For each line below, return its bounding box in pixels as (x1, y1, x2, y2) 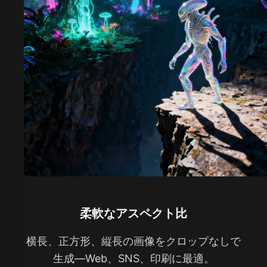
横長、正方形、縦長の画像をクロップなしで (26, 234, 241, 247)
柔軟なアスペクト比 (80, 206, 187, 221)
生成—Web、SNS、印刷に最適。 (52, 252, 215, 265)
